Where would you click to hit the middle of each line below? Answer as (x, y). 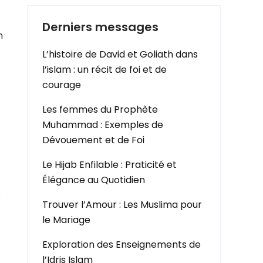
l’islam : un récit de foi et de (104, 70)
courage (62, 85)
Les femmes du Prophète (100, 109)
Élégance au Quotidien (94, 180)
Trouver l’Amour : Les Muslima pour (122, 205)
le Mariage (66, 220)
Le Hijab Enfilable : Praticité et (109, 165)
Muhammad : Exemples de (103, 125)
